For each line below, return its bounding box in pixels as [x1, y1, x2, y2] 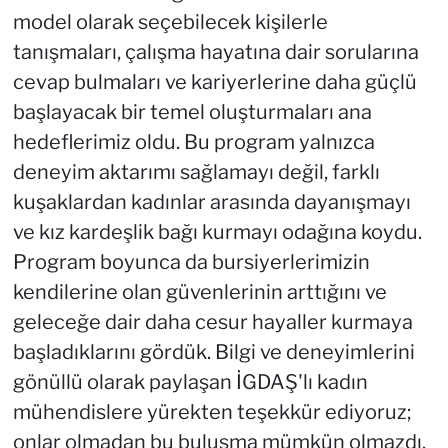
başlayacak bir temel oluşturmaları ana [12, 99, 372, 124]
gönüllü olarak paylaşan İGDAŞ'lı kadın [12, 369, 368, 394]
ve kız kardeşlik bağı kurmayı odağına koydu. [12, 219, 422, 244]
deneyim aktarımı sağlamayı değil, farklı [12, 159, 380, 184]
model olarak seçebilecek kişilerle [12, 9, 328, 34]
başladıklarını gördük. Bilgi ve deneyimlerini [12, 339, 415, 364]
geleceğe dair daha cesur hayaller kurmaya [12, 309, 413, 334]
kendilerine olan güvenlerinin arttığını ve [12, 279, 387, 304]
